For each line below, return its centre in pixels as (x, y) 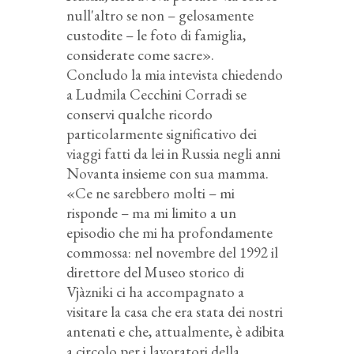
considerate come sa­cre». (140, 55)
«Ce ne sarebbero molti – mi (151, 193)
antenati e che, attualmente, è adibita (175, 331)
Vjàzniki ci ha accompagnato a (155, 292)
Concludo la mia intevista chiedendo (175, 74)
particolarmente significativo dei (162, 134)
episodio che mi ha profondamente (169, 232)
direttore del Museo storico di (155, 272)
